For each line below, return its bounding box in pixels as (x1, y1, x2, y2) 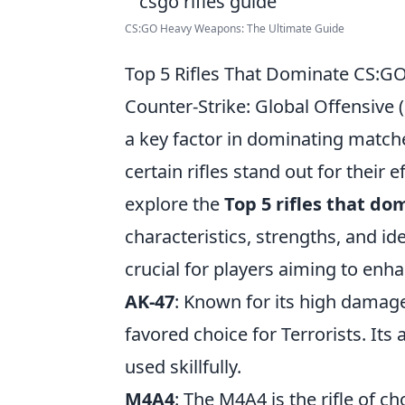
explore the (125, 192, 224, 216)
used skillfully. (125, 354, 241, 379)
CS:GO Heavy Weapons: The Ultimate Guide (125, 21, 344, 36)
